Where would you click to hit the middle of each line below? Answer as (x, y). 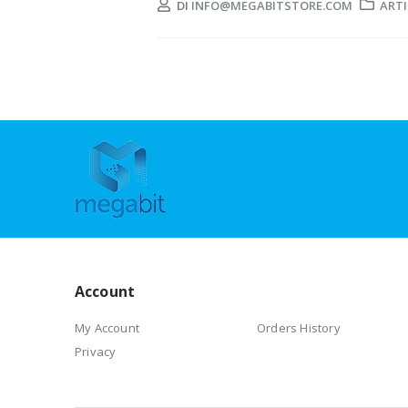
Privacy (96, 352)
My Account (107, 328)
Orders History (299, 328)
